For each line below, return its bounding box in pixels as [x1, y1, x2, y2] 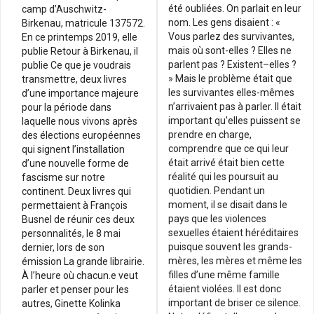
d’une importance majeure [22, 87, 139, 99]
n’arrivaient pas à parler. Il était [168, 100, 301, 112]
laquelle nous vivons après [22, 115, 137, 127]
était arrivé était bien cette [168, 156, 285, 168]
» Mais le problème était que [168, 72, 292, 84]
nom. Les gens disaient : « [168, 16, 280, 28]
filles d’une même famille [168, 268, 280, 280]
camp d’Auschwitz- [22, 3, 107, 15]
